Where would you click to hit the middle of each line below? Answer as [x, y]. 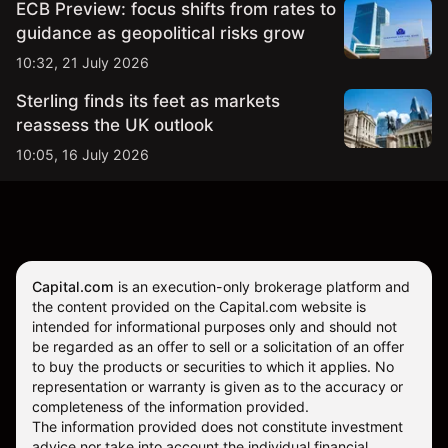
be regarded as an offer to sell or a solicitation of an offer [218, 347]
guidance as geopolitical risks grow [160, 33]
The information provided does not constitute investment [217, 427]
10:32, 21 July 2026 [82, 63]
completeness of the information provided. [170, 407]
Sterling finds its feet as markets [148, 101]
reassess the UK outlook [114, 125]
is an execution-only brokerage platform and [262, 287]
